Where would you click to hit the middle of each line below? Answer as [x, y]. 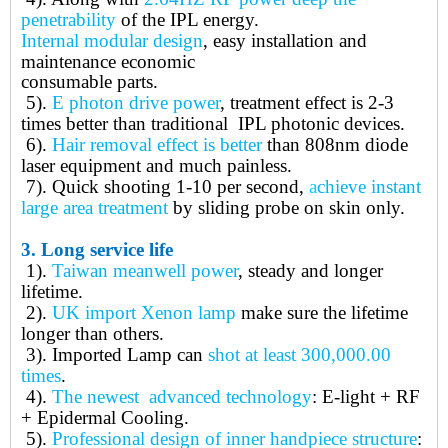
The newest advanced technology [182, 397]
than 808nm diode [335, 145]
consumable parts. [89, 82]
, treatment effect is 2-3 [307, 103]
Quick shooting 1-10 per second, [180, 187]
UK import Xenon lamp [144, 313]
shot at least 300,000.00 [299, 355]
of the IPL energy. [187, 20]
